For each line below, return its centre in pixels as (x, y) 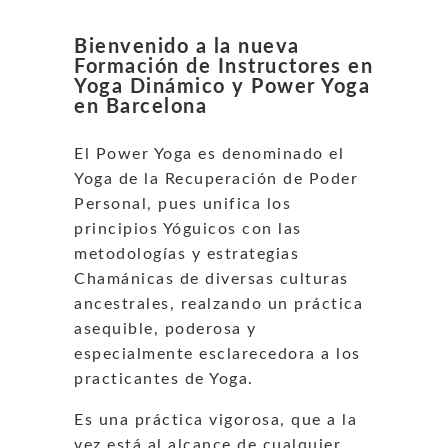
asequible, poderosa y (165, 328)
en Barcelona (140, 106)
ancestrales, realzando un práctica (218, 303)
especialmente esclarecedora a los (217, 353)
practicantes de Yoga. (164, 378)
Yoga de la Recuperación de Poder (216, 178)
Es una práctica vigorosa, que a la (215, 419)
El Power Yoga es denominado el (209, 153)
